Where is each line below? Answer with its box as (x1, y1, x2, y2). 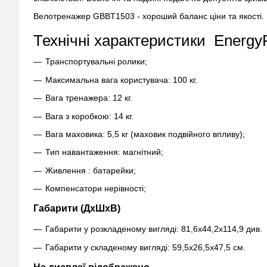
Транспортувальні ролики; (45, 57, 147, 67)
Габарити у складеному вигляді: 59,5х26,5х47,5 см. (45, 242, 246, 252)
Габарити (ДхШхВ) (33, 203, 120, 214)
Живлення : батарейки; (45, 165, 136, 175)
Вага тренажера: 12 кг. (45, 93, 132, 103)
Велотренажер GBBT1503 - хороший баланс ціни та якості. (33, 11, 264, 21)
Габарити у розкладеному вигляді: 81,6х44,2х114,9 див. (45, 224, 262, 234)
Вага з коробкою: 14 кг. (45, 111, 133, 121)
